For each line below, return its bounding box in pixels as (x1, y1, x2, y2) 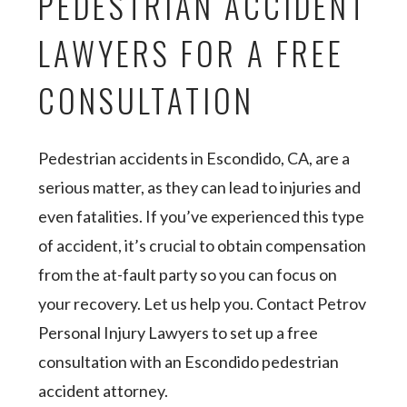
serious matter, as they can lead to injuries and (38, 177, 362, 197)
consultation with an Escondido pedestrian (38, 352, 340, 372)
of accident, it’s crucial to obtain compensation (38, 235, 367, 255)
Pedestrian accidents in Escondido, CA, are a (38, 148, 351, 168)
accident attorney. (38, 381, 172, 401)
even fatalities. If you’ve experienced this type (38, 206, 365, 226)
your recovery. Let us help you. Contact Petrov (38, 293, 367, 313)
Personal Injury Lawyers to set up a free (38, 323, 319, 342)
